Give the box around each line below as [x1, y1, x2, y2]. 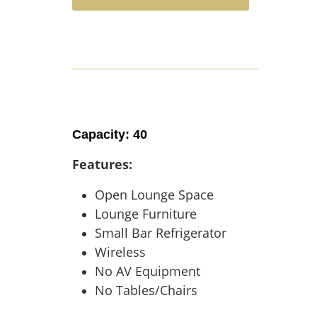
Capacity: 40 [72, 127, 147, 142]
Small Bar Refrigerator [95, 224, 226, 241]
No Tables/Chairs [95, 282, 197, 299]
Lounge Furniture [95, 205, 197, 222]
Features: [72, 156, 132, 173]
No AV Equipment [95, 263, 200, 279]
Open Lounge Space [95, 186, 214, 203]
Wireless [95, 243, 146, 260]
